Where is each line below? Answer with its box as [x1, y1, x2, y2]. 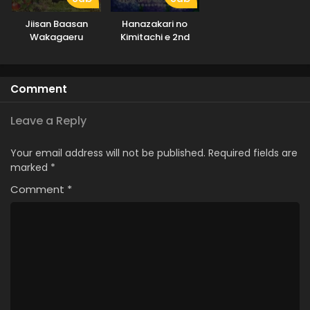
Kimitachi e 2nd [120, 30, 190, 44]
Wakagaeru [29, 30, 83, 44]
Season [138, 44, 172, 57]
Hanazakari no [122, 17, 188, 31]
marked [10, 161, 51, 175]
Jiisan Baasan [24, 17, 88, 31]
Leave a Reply [10, 113, 86, 129]
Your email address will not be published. [10, 146, 206, 161]
